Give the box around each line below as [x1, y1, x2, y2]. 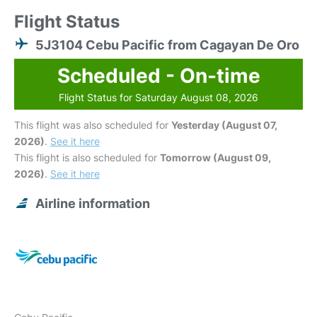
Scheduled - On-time [57, 64, 260, 88]
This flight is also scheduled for [14, 151, 160, 164]
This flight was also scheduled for [14, 119, 171, 132]
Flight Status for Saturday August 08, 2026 [59, 91, 258, 104]
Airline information [35, 196, 150, 212]
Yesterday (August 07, [171, 119, 277, 132]
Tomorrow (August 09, [160, 151, 271, 164]
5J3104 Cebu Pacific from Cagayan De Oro [35, 38, 299, 53]
